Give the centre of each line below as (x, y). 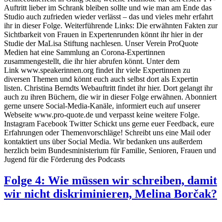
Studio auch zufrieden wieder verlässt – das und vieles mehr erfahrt (109, 16)
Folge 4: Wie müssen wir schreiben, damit (111, 180)
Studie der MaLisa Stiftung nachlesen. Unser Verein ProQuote (101, 43)
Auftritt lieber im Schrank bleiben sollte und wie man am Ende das (108, 7)
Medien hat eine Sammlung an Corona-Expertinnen (84, 52)
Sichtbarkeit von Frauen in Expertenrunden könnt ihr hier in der (103, 34)
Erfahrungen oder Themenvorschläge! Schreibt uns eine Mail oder (107, 132)
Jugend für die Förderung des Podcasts (71, 159)
